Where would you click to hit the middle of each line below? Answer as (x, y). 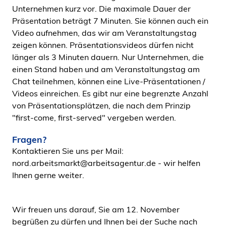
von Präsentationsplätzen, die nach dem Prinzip (101, 105)
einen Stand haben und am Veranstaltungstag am (106, 69)
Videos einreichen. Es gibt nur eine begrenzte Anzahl (110, 93)
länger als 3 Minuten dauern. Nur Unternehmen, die (108, 57)
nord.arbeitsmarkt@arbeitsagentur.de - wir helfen (106, 163)
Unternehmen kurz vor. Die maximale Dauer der (101, 9)
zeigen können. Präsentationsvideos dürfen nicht (103, 45)
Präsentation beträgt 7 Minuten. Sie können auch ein (110, 21)
